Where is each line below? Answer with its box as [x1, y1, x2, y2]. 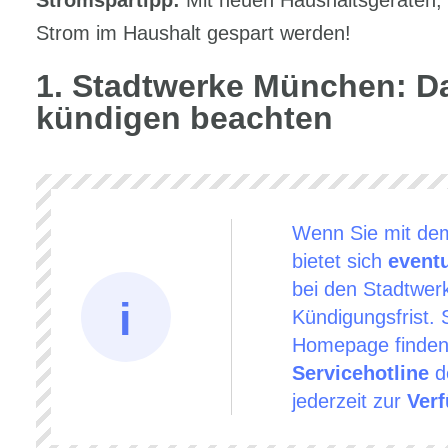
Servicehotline [291, 362, 429, 384]
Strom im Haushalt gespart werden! [35, 22, 351, 44]
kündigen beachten [35, 100, 333, 136]
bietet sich [291, 250, 388, 272]
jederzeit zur [291, 390, 407, 412]
